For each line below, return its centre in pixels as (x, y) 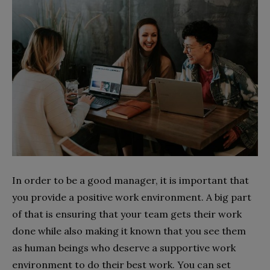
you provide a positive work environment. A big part (132, 197)
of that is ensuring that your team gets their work (127, 214)
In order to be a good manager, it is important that (130, 180)
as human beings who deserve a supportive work (124, 247)
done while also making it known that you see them (129, 231)
